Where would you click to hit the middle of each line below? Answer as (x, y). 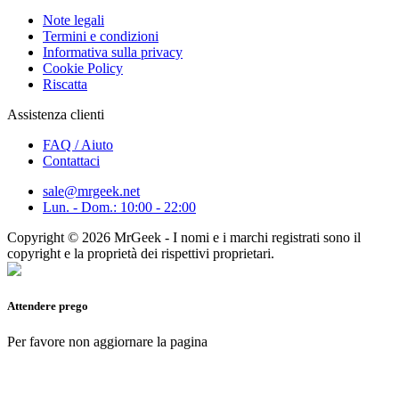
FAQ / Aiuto (78, 145)
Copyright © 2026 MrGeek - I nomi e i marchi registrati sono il (184, 238)
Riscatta (65, 85)
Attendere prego (48, 306)
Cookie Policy (83, 69)
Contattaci (71, 161)
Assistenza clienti (57, 115)
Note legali (73, 20)
